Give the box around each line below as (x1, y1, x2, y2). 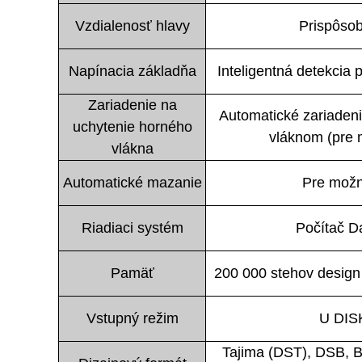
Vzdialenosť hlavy (74, 17, 190, 34)
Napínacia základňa (68, 62, 196, 79)
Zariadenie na (87, 96, 177, 113)
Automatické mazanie (62, 174, 202, 191)
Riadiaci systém (81, 219, 183, 236)
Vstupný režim (86, 309, 179, 326)
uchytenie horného (72, 118, 192, 135)
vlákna (111, 140, 154, 157)
